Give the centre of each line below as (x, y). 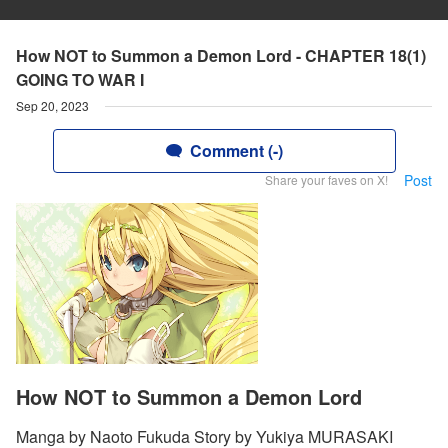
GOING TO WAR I (80, 79)
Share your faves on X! (326, 179)
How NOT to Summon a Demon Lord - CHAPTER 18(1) (221, 55)
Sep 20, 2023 (52, 105)
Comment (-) (236, 150)
